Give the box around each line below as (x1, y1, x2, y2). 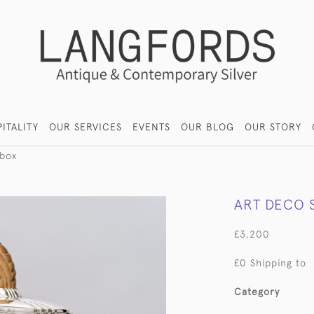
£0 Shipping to (234, 257, 306, 268)
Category (234, 286, 280, 297)
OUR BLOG (181, 121, 235, 132)
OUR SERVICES (49, 121, 123, 132)
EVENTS (132, 121, 171, 132)
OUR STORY (245, 121, 302, 132)
